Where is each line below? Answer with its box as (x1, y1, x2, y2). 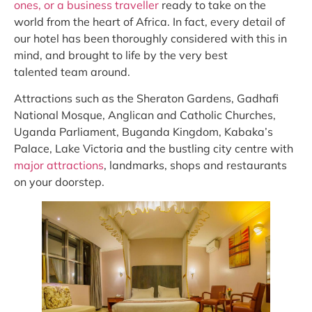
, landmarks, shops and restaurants (104, 158, 287, 173)
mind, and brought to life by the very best (14, 48, 228, 63)
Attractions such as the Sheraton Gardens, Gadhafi (14, 91, 279, 106)
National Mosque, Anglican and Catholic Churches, (14, 108, 276, 123)
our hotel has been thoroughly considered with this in (14, 31, 287, 46)
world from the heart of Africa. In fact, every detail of (14, 15, 285, 29)
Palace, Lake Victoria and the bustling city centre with (14, 141, 293, 156)
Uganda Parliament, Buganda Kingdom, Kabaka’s (14, 125, 273, 139)
